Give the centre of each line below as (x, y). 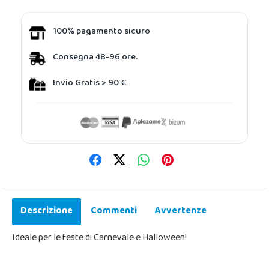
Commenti (114, 211)
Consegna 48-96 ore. (95, 58)
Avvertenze (181, 211)
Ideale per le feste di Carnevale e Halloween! (99, 238)
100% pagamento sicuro (101, 32)
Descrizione (47, 211)
